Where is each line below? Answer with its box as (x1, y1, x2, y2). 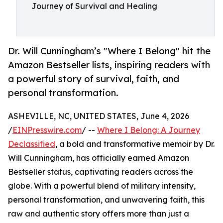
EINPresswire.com (12, 125, 82, 135)
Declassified (8, 139, 55, 149)
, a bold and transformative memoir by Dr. (55, 139, 215, 149)
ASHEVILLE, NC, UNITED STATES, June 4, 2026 (8, 111, 189, 121)
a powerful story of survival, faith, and (8, 73, 179, 85)
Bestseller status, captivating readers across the (8, 167, 193, 177)
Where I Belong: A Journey (97, 125, 200, 135)
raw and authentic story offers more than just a (8, 209, 189, 219)
